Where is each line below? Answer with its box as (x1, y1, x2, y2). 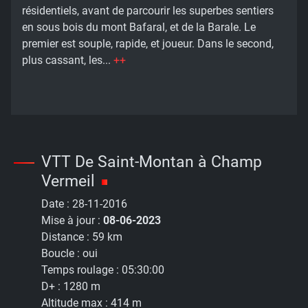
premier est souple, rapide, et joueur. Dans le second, (22, 37, 274, 51)
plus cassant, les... (22, 54, 113, 67)
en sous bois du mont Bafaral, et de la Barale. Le (22, 21, 256, 34)
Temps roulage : (41, 263, 122, 277)
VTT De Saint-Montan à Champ (41, 152, 262, 172)
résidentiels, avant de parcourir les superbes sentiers (22, 4, 274, 18)
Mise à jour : (41, 214, 103, 228)
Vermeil (41, 171, 95, 191)
